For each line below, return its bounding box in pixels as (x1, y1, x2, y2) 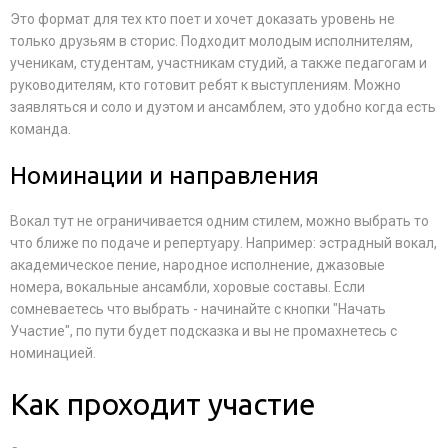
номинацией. (10, 345, 96, 361)
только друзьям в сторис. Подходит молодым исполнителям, (10, 33, 413, 49)
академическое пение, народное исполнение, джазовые (10, 257, 385, 273)
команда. (10, 121, 71, 137)
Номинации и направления (10, 162, 319, 189)
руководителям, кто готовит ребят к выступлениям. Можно (10, 77, 401, 93)
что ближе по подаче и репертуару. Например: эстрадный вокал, (10, 235, 437, 251)
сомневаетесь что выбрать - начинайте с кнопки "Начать (10, 301, 386, 317)
